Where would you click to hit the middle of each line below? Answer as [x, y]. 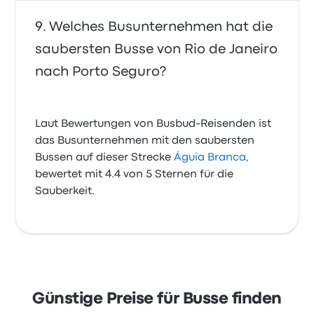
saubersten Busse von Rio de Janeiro [157, 50]
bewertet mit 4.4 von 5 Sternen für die [135, 175]
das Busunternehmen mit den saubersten [145, 141]
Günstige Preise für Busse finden [157, 300]
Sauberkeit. [65, 192]
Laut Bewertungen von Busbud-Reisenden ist [153, 124]
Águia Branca [210, 158]
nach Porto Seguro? [101, 72]
